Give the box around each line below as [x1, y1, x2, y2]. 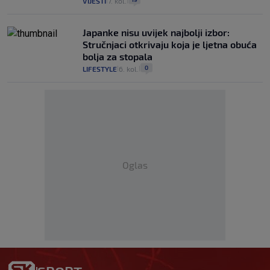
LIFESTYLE [83, 64, 117, 74]
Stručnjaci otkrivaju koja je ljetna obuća [83, 39, 257, 51]
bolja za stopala [83, 51, 152, 63]
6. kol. [119, 64, 139, 74]
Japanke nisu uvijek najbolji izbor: [83, 27, 230, 39]
